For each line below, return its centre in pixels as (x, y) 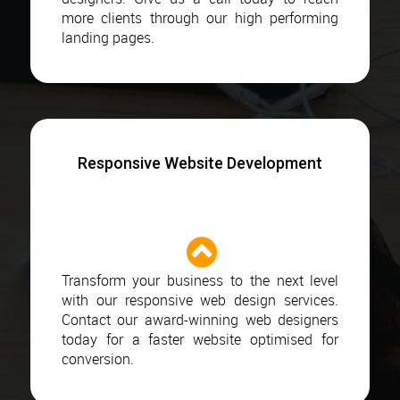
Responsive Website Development (200, 162)
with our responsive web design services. (200, 300)
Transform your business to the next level (200, 280)
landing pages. (108, 37)
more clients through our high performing (200, 17)
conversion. (97, 358)
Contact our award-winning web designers (200, 319)
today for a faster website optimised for (200, 339)
